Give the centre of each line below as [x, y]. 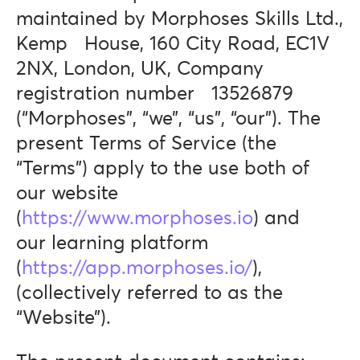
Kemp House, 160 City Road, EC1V [173, 44]
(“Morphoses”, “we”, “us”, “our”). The [168, 119]
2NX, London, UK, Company [140, 69]
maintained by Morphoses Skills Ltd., [180, 19]
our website [67, 194]
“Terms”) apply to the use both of [163, 169]
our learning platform [112, 243]
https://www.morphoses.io [137, 219]
